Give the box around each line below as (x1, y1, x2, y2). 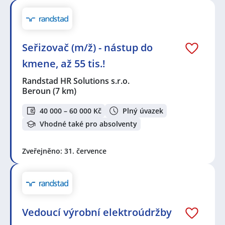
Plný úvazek (123, 105, 163, 116)
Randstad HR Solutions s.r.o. (22, 75, 131, 87)
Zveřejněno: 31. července (22, 146, 106, 156)
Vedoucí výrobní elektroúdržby (22, 205, 172, 219)
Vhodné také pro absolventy (40, 119, 137, 129)
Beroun (22, 85, 51, 97)
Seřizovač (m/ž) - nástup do (22, 41, 153, 55)
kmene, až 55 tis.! (22, 57, 105, 71)
